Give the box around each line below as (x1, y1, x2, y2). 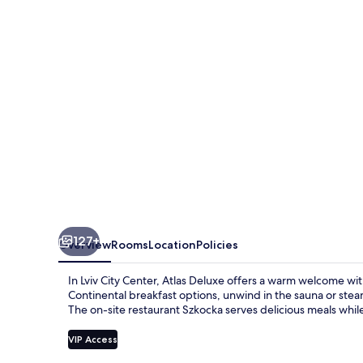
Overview (58, 237, 111, 252)
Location (148, 237, 196, 252)
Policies (196, 237, 238, 252)
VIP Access (68, 332, 117, 345)
